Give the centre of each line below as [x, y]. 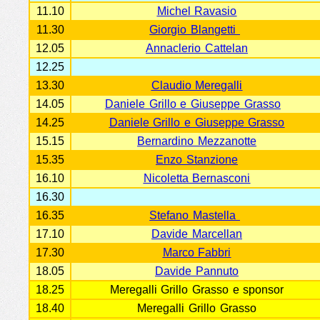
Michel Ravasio [197, 11]
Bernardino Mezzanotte [197, 141]
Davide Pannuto [197, 271]
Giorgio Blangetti [195, 30]
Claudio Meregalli [197, 85]
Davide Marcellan [197, 234]
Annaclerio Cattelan [197, 48]
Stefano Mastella [195, 215]
